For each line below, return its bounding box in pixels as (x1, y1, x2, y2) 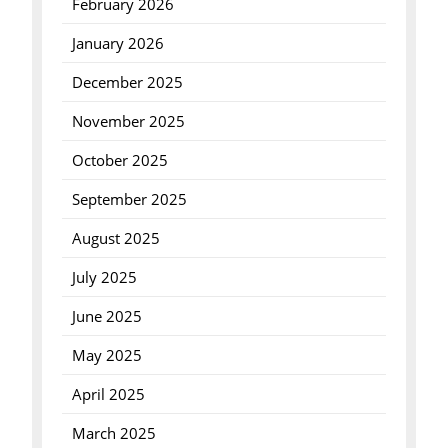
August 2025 (71, 228, 160, 248)
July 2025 (71, 267, 137, 287)
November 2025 (71, 111, 185, 131)
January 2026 (71, 33, 164, 53)
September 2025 (71, 189, 187, 209)
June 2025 (71, 306, 142, 326)
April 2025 (71, 384, 145, 404)
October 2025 (71, 150, 168, 170)
